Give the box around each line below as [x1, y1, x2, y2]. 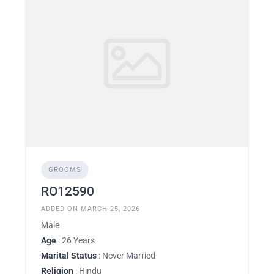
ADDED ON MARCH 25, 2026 [41, 204, 140, 213]
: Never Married [97, 250, 155, 261]
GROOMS [48, 165, 81, 174]
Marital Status [41, 250, 97, 261]
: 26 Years [56, 235, 95, 245]
